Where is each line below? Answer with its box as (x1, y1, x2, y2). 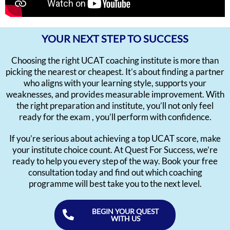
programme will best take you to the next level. (28, 178, 202, 189)
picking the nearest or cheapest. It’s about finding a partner (6, 66, 224, 77)
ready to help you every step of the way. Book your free (12, 155, 218, 166)
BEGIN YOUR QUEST (92, 206, 159, 216)
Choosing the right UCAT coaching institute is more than (11, 54, 219, 66)
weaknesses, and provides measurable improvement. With (6, 88, 224, 100)
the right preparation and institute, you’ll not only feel (16, 100, 214, 111)
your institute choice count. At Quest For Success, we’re (12, 144, 218, 155)
